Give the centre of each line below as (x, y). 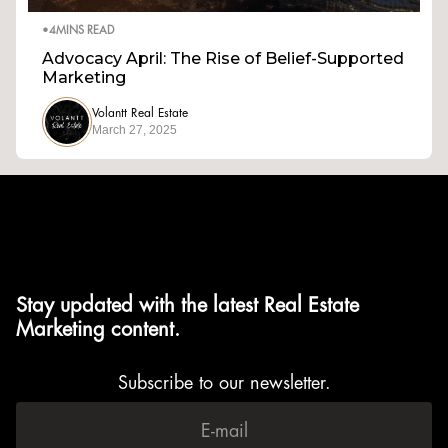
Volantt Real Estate (140, 113)
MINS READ (85, 31)
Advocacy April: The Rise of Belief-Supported (223, 58)
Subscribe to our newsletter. (224, 384)
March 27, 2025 (134, 130)
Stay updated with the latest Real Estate (187, 306)
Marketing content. (98, 330)
